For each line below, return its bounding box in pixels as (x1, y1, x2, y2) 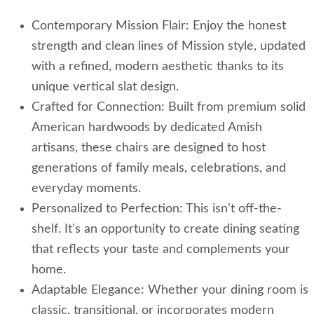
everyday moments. (32, 182, 141, 196)
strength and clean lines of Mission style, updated (32, 40, 306, 53)
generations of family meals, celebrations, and (32, 162, 286, 175)
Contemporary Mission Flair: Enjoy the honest (32, 20, 286, 33)
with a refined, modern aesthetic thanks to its (32, 60, 284, 74)
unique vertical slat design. (32, 81, 179, 94)
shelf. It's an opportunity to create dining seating (32, 223, 299, 236)
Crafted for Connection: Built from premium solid (32, 101, 306, 114)
